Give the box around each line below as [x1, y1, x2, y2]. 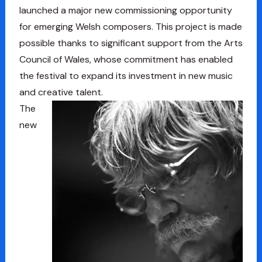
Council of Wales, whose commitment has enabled [19, 53, 233, 66]
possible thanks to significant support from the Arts [19, 37, 243, 50]
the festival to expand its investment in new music [19, 70, 233, 82]
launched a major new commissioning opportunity [19, 4, 232, 17]
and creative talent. [19, 86, 103, 99]
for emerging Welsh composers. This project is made [19, 20, 242, 33]
